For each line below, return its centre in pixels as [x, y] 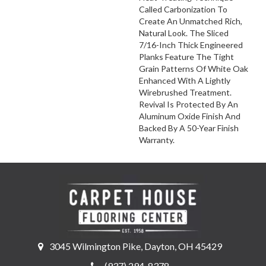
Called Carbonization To [183, 9]
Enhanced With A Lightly [185, 81]
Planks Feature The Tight [186, 57]
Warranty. [157, 140]
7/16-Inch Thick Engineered [191, 45]
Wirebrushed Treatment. [185, 93]
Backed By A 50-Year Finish [189, 128]
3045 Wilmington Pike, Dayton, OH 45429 [136, 246]
